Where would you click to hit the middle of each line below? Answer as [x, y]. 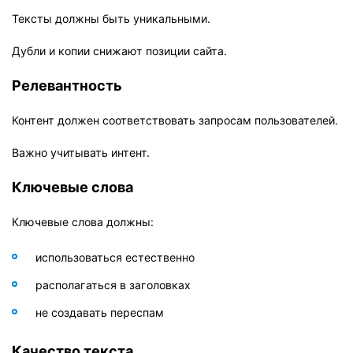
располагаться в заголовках [113, 284]
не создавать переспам [100, 312]
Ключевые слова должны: [83, 221]
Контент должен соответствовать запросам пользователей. [175, 120]
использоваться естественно [115, 257]
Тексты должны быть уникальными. [111, 18]
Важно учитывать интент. [81, 152]
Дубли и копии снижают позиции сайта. [119, 50]
